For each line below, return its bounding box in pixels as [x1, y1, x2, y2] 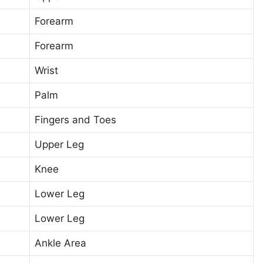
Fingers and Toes [35, 113, 116, 126]
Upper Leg [35, 138, 84, 150]
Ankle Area [35, 237, 86, 249]
